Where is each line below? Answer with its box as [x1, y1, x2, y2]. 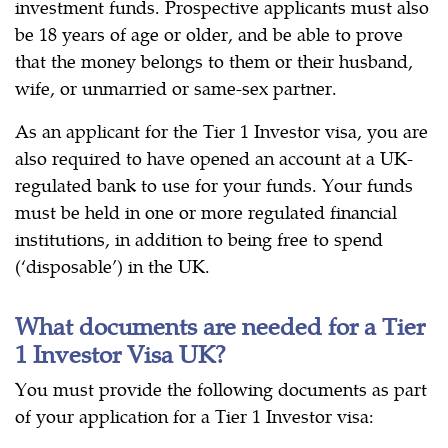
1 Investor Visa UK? [15, 336, 226, 371]
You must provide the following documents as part [15, 376, 427, 402]
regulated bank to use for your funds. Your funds [15, 172, 413, 198]
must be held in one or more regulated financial [15, 199, 397, 225]
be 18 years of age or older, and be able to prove [15, 21, 403, 47]
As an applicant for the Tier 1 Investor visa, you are [15, 118, 428, 144]
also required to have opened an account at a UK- [15, 145, 413, 171]
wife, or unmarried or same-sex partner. [15, 75, 337, 101]
